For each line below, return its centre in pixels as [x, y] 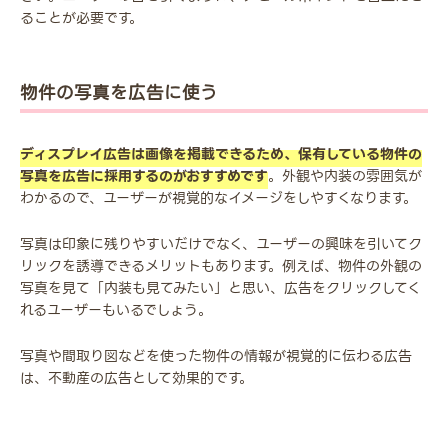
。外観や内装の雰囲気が [345, 176]
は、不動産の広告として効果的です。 [136, 378]
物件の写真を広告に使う [119, 93]
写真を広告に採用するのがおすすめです [144, 176]
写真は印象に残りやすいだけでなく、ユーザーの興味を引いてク [221, 244]
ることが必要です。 [81, 18]
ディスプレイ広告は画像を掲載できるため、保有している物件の [221, 154]
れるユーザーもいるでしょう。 [116, 310]
